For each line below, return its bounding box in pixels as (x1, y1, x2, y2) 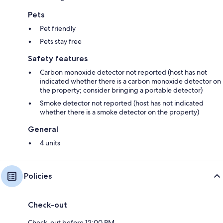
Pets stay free (40, 37, 82, 46)
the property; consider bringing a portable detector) (40, 86, 203, 95)
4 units (40, 138, 60, 147)
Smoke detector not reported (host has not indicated (40, 99, 204, 108)
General (28, 124, 58, 134)
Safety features (28, 54, 88, 63)
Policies (24, 171, 52, 181)
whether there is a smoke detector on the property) (40, 108, 199, 116)
